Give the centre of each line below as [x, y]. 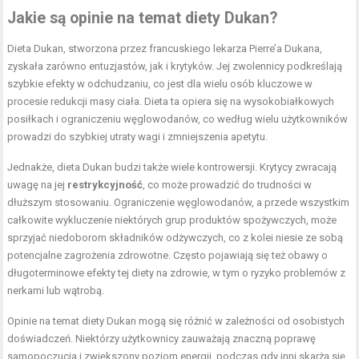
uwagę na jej [38, 185]
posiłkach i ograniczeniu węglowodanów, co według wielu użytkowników [178, 119]
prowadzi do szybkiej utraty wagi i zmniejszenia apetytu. [138, 137]
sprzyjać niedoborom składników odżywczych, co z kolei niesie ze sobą [175, 238]
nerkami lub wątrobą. [56, 291]
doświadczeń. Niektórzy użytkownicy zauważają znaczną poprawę [162, 339]
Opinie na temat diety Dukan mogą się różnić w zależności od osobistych [176, 321]
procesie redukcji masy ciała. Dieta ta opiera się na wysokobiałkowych [171, 102]
